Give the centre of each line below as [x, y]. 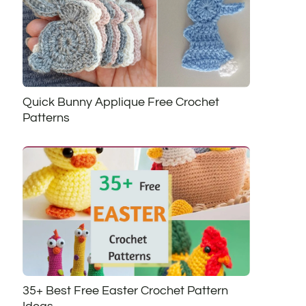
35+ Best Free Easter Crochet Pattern [125, 290]
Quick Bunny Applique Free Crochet [121, 102]
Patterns [46, 118]
